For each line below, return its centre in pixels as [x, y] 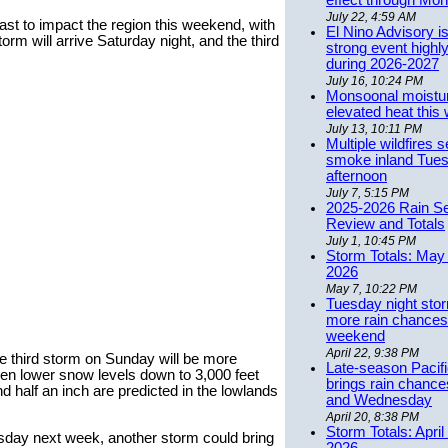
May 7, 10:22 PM [371, 289]
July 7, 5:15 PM [367, 193]
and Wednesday [379, 400]
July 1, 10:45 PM [371, 241]
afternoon [356, 176]
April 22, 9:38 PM [372, 353]
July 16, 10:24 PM [374, 81]
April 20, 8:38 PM [372, 417]
